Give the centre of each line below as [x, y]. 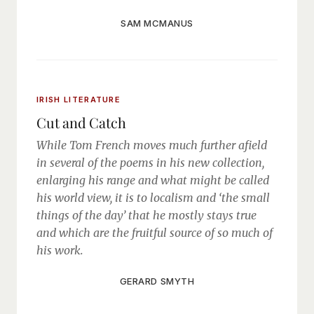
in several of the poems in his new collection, [150, 163]
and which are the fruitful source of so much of [155, 233]
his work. [60, 250]
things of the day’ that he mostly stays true [146, 215]
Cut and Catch [81, 122]
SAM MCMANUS [157, 23]
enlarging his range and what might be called [153, 180]
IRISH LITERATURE [79, 100]
